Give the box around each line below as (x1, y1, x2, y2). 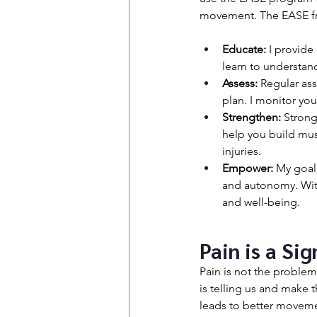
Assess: (222, 76, 258, 90)
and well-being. (222, 195, 300, 209)
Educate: (222, 42, 266, 56)
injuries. (222, 144, 261, 158)
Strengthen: (222, 110, 281, 124)
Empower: (222, 161, 273, 175)
